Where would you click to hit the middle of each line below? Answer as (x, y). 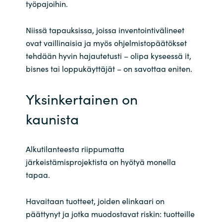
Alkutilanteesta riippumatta (75, 149)
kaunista (54, 119)
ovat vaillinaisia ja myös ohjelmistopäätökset (106, 43)
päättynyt (44, 214)
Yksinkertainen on (82, 99)
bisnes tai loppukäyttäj (66, 69)
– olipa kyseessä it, (157, 56)
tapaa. (38, 175)
